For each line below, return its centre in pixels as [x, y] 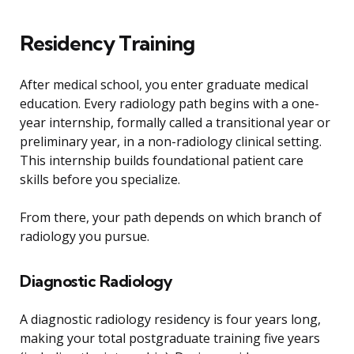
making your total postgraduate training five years [170, 339]
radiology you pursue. [85, 237]
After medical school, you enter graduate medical [164, 85]
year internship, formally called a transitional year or [175, 123]
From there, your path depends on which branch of [171, 218]
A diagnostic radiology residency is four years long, [170, 320]
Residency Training [107, 43]
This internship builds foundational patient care [162, 161]
